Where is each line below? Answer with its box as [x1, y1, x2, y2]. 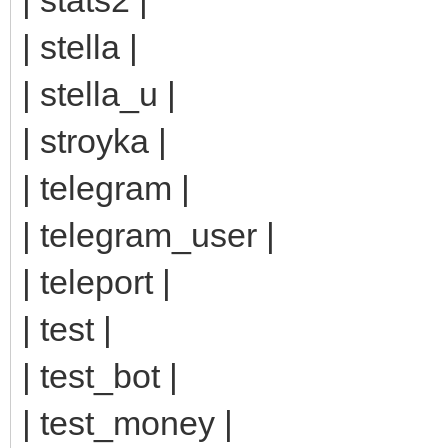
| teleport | [22, 262, 171, 301]
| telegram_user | [22, 215, 275, 254]
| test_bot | [22, 356, 178, 395]
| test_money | [22, 403, 233, 442]
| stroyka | [22, 121, 167, 160]
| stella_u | [22, 74, 176, 113]
